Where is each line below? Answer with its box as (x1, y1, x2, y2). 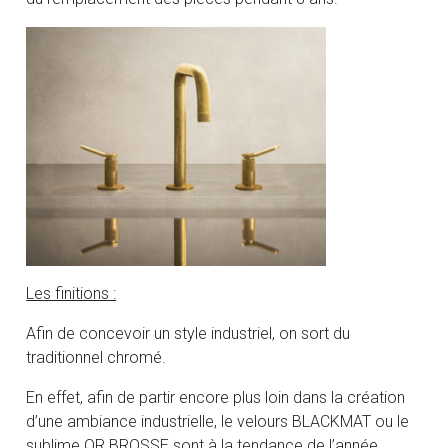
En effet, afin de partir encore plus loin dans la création (26, 388, 406, 408)
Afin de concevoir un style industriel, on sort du (26, 324, 351, 344)
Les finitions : (26, 284, 117, 304)
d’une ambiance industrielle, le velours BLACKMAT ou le (26, 412, 410, 432)
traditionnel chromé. (26, 348, 167, 368)
